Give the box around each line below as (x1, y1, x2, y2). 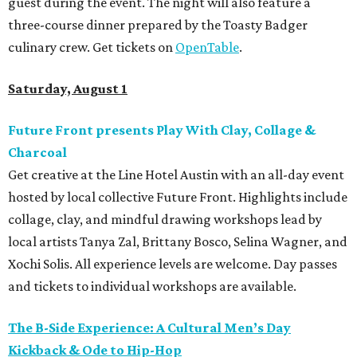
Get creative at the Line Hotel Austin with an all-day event (8, 167, 344, 183)
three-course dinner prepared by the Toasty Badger (8, 17, 308, 33)
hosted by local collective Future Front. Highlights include (8, 189, 347, 206)
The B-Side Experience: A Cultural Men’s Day (8, 320, 291, 336)
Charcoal (8, 144, 67, 161)
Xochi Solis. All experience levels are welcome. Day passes (8, 256, 337, 273)
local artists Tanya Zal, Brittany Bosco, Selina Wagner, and (8, 233, 347, 250)
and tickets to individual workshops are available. (8, 278, 296, 295)
